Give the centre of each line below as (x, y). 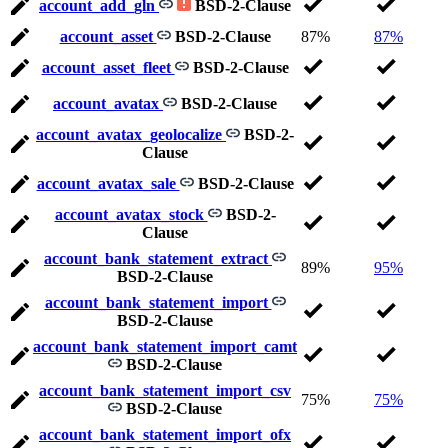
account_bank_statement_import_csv (165, 391)
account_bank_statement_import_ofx (165, 435)
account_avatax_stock (131, 215)
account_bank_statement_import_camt (165, 347)
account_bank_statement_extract (158, 259)
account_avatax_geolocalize (131, 135)
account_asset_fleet (108, 68)
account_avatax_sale (108, 184)
